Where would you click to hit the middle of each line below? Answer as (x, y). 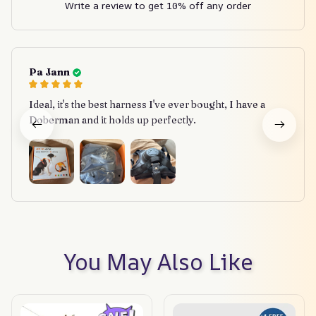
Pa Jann (49, 72)
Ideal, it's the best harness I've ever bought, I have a (147, 105)
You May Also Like (158, 262)
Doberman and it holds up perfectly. (113, 120)
